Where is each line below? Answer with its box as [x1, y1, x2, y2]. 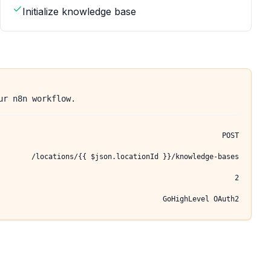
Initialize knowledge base [22, 5, 136, 18]
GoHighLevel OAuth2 [163, 194, 239, 203]
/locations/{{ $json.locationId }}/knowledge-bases [31, 152, 239, 161]
